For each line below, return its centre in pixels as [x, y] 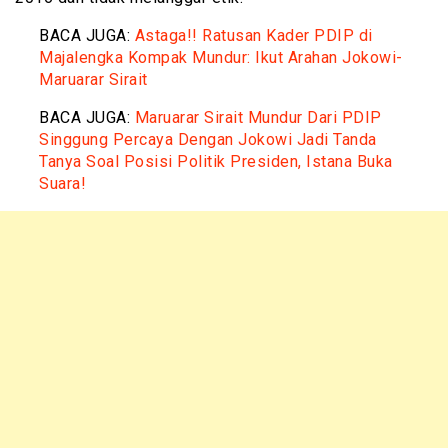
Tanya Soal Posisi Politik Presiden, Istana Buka [216, 161]
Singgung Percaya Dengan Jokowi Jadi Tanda [208, 139]
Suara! [62, 183]
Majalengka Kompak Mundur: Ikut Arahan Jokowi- [221, 57]
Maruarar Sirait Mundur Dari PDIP [258, 117]
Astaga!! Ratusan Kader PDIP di [253, 35]
